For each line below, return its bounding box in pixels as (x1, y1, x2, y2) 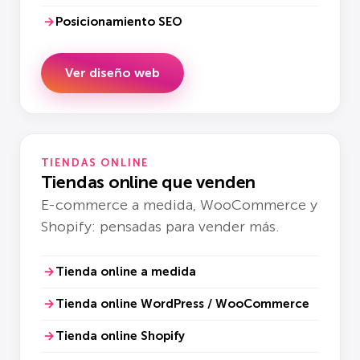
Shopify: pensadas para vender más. (40, 217, 280, 235)
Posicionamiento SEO (55, 14, 182, 29)
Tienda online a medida (55, 264, 196, 280)
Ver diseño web (64, 64, 160, 80)
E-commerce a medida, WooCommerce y (40, 195, 317, 214)
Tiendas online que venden (40, 171, 256, 193)
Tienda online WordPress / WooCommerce (55, 297, 309, 312)
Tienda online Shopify (55, 329, 185, 344)
